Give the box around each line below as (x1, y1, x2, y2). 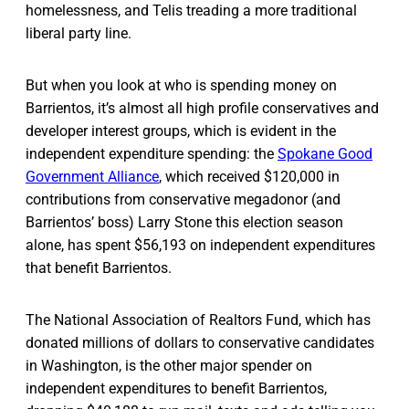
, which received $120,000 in (159, 167, 340, 185)
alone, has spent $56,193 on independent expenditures (26, 236, 375, 254)
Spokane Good (278, 144, 372, 163)
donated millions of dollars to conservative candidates (26, 333, 374, 351)
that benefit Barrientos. (26, 258, 172, 277)
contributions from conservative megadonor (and (26, 190, 341, 208)
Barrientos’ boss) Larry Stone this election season (26, 213, 343, 231)
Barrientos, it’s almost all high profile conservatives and (26, 99, 379, 117)
